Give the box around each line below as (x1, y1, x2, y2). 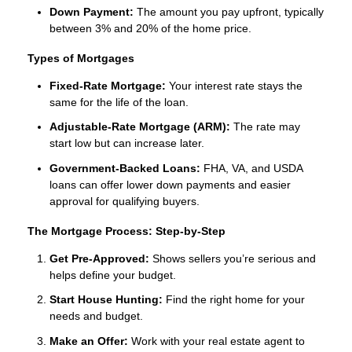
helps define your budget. (49, 268, 176, 281)
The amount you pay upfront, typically (134, 5, 324, 19)
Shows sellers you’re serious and (149, 251, 316, 265)
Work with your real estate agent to (128, 334, 305, 347)
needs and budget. (49, 310, 143, 323)
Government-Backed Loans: (49, 161, 200, 174)
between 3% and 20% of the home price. (49, 22, 251, 35)
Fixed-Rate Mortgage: (49, 79, 166, 92)
